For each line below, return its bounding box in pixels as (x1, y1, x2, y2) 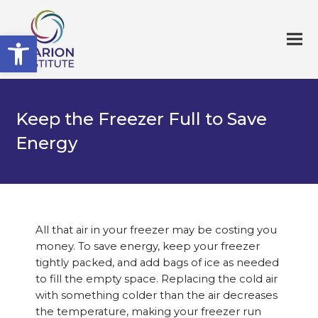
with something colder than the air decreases (35, 289, 278, 302)
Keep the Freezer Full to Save (16, 109, 268, 129)
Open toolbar (6, 28, 86, 55)
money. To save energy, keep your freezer (35, 240, 260, 253)
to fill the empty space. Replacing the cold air (35, 273, 278, 286)
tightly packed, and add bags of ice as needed (35, 256, 279, 270)
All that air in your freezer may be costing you (35, 224, 277, 237)
